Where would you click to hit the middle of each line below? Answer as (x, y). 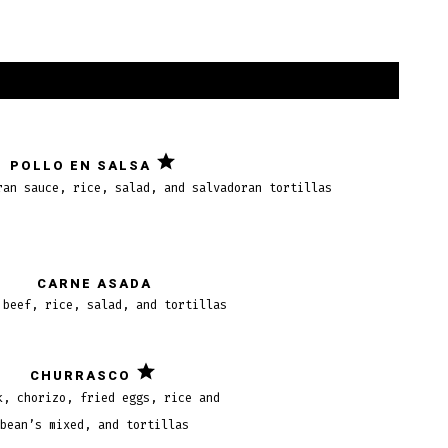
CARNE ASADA (94, 284)
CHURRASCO (81, 375)
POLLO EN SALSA (81, 165)
